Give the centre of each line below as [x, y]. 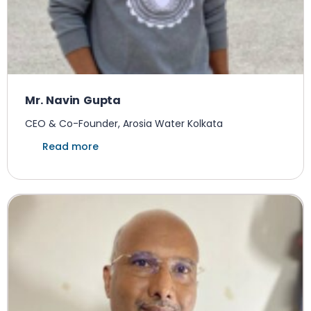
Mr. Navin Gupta [73, 100]
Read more [70, 146]
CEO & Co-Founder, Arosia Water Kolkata [124, 124]
